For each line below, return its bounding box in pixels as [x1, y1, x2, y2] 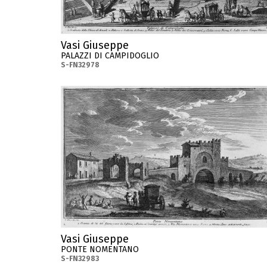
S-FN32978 [61, 60, 100, 69]
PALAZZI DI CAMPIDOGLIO [61, 50, 159, 61]
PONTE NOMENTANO [61, 244, 139, 254]
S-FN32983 [61, 254, 99, 263]
